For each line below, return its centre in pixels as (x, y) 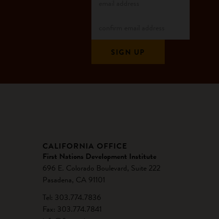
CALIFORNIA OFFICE (85, 146)
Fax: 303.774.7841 (72, 209)
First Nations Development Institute (99, 156)
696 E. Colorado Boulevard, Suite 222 (101, 168)
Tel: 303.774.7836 (72, 197)
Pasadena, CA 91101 (74, 180)
